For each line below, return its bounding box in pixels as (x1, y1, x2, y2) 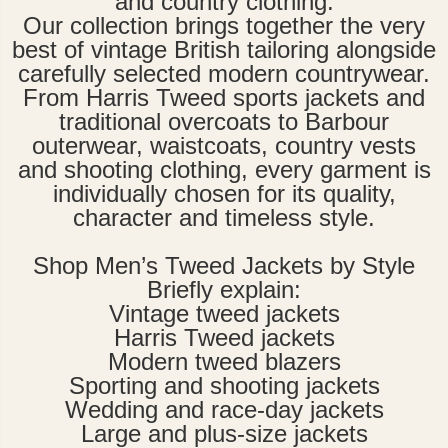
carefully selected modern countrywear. (18, 60, 430, 88)
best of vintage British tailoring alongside (12, 36, 436, 64)
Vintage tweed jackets (108, 300, 340, 328)
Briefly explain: (147, 276, 301, 304)
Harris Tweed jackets (113, 324, 335, 352)
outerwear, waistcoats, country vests (32, 132, 416, 160)
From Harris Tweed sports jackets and (23, 84, 425, 112)
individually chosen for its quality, (52, 180, 396, 208)
